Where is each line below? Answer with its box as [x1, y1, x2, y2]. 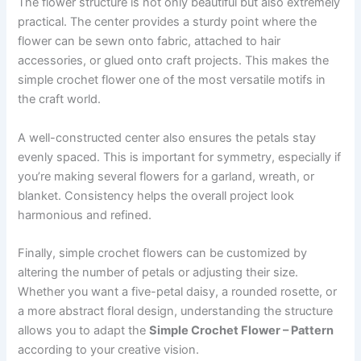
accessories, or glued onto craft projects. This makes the [18, 53, 330, 68]
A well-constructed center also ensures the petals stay [18, 130, 317, 145]
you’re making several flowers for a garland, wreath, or [18, 168, 315, 184]
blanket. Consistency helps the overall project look [18, 188, 295, 203]
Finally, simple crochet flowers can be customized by [18, 245, 308, 260]
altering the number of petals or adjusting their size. [18, 264, 299, 280]
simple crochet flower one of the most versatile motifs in [18, 73, 326, 88]
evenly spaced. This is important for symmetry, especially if [18, 149, 342, 164]
